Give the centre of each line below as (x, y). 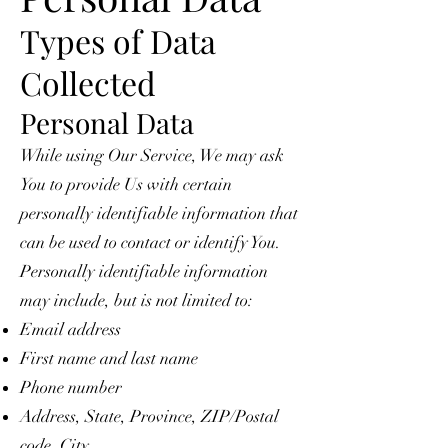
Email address (70, 329)
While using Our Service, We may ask (152, 155)
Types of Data (118, 40)
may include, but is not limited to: (136, 300)
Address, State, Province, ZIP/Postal (149, 416)
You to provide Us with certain (126, 184)
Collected (88, 82)
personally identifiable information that (159, 213)
